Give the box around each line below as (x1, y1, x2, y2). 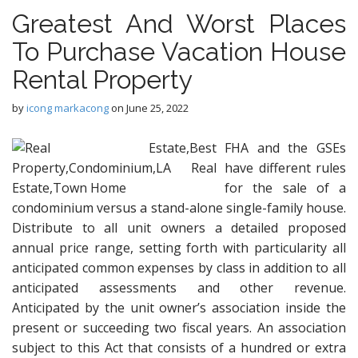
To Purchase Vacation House (12, 37, 346, 66)
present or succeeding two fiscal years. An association (12, 319, 346, 336)
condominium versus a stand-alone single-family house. (12, 199, 346, 217)
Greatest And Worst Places (12, 9, 346, 38)
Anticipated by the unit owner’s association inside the (12, 299, 346, 316)
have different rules (225, 159, 346, 177)
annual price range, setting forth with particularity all (12, 239, 346, 257)
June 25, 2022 (126, 101, 189, 115)
